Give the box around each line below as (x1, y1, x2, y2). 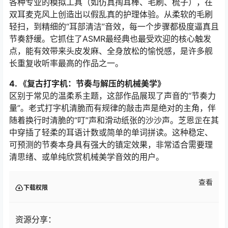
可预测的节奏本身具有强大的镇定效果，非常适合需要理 (9, 139, 213, 150)
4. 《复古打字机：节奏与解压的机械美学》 (9, 78, 165, 89)
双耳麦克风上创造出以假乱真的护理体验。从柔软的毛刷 (9, 9, 213, 20)
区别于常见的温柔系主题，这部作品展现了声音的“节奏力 (9, 91, 216, 101)
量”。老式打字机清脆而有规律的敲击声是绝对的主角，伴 (9, 103, 216, 113)
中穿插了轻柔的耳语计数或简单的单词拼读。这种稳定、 (9, 127, 213, 138)
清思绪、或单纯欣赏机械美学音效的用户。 (9, 152, 164, 162)
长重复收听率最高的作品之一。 (9, 58, 123, 69)
